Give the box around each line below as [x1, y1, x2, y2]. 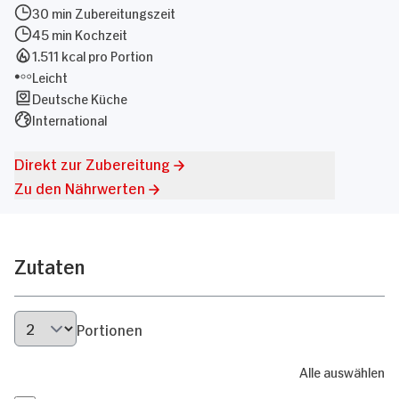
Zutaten [14, 252, 85, 278]
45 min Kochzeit [32, 25, 127, 42]
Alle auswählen [299, 362, 385, 379]
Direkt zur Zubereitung [14, 153, 170, 173]
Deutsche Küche [32, 89, 127, 106]
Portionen [77, 318, 142, 338]
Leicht [32, 68, 68, 85]
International [32, 110, 107, 127]
